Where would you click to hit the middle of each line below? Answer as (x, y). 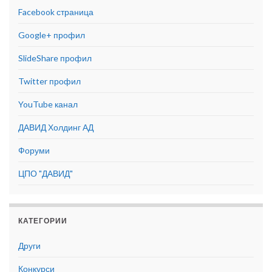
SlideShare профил (55, 58)
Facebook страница (56, 12)
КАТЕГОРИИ (43, 221)
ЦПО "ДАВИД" (46, 174)
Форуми (34, 151)
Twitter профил (49, 81)
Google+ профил (52, 35)
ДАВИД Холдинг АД (56, 127)
